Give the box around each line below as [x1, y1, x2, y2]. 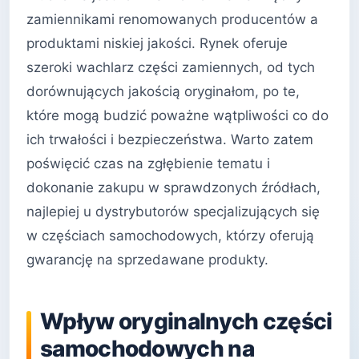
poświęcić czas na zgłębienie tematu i [26, 155, 270, 172]
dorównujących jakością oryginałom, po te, [26, 83, 300, 100]
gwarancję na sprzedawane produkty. [26, 252, 268, 268]
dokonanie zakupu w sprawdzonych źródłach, [26, 179, 321, 196]
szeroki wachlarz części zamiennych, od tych [26, 59, 315, 76]
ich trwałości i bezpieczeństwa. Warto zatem [26, 131, 313, 148]
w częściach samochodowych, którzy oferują [26, 228, 314, 244]
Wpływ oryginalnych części [40, 308, 333, 336]
